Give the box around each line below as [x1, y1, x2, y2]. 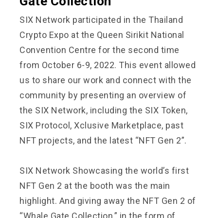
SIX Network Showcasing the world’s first [19, 165, 189, 176]
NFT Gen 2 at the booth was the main [19, 180, 170, 191]
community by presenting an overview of [19, 90, 186, 100]
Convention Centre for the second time [19, 44, 180, 55]
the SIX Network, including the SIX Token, [19, 105, 188, 115]
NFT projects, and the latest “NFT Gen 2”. [19, 135, 187, 145]
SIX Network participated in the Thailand [19, 14, 183, 25]
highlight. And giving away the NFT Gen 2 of [19, 195, 196, 206]
